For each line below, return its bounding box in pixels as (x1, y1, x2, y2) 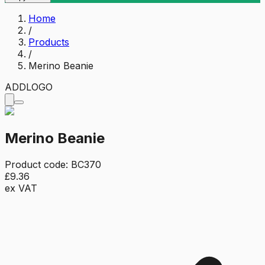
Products (28, 35, 69, 48)
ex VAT (5, 182, 37, 194)
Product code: (5, 158, 71, 170)
